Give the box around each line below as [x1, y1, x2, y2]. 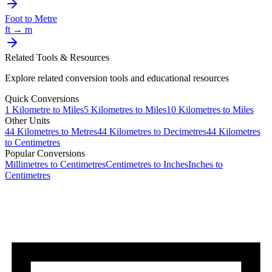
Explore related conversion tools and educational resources [5, 73, 229, 84]
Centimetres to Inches [106, 159, 188, 170]
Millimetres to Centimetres [5, 159, 106, 170]
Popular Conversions [5, 148, 85, 159]
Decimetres [163, 126, 206, 137]
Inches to [188, 159, 223, 170]
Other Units [5, 115, 50, 126]
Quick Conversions [5, 93, 79, 104]
